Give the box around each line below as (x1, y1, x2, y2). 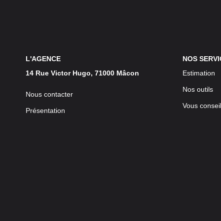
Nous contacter (26, 90, 73, 99)
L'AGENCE (26, 54, 61, 63)
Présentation (26, 107, 65, 115)
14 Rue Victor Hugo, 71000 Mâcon (26, 69, 139, 77)
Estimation (182, 69, 215, 77)
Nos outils (182, 85, 213, 94)
